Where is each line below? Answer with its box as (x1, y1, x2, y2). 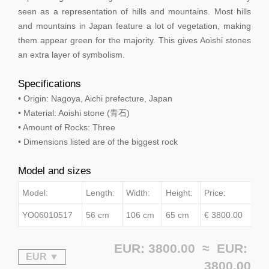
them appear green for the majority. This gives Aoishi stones (18, 35, 251, 46)
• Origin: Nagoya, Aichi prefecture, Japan (18, 94, 172, 104)
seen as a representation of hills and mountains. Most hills (18, 7, 251, 17)
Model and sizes (18, 165, 91, 177)
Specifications (18, 77, 81, 90)
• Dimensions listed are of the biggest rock (18, 137, 178, 147)
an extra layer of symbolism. (18, 50, 125, 60)
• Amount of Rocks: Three (18, 122, 115, 133)
